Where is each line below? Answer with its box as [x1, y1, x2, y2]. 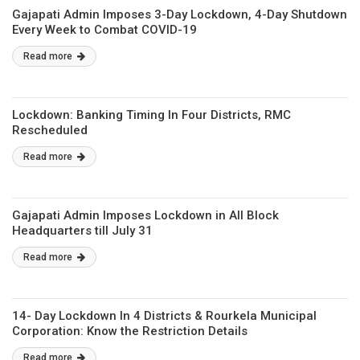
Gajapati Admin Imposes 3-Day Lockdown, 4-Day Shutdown [12, 7, 347, 22]
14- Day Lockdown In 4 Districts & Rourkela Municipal [12, 309, 317, 323]
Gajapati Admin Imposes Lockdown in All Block [12, 208, 279, 223]
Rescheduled [12, 123, 88, 137]
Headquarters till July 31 [12, 223, 153, 238]
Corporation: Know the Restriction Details [12, 324, 247, 338]
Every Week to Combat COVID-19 [12, 22, 197, 37]
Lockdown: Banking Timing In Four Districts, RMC [12, 108, 291, 122]
